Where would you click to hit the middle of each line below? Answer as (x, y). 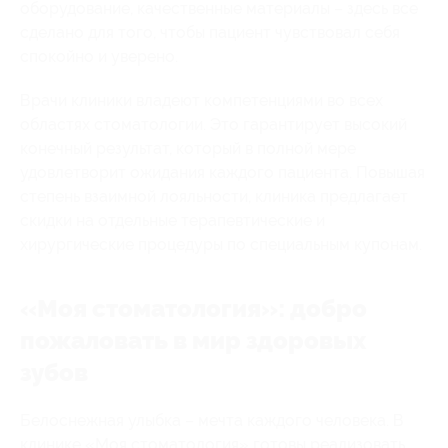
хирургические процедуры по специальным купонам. (221, 244)
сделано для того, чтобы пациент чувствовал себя (210, 32)
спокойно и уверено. (99, 56)
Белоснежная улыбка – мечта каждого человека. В (212, 420)
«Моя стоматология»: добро (193, 308)
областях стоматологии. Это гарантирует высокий (213, 124)
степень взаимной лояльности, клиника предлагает (214, 196)
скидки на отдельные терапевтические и (172, 220)
